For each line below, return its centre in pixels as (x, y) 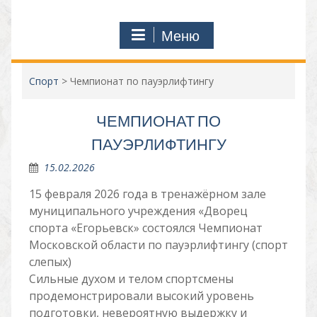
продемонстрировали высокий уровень (141, 296)
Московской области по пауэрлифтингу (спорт (158, 245)
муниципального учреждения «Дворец (138, 211)
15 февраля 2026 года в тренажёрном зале (147, 194)
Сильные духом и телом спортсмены (131, 279)
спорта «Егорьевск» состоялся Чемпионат (145, 228)
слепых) (50, 262)
